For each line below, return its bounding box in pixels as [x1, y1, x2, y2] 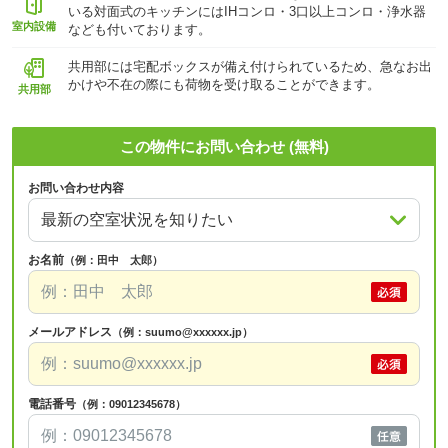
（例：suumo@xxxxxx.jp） [112, 326, 253, 338]
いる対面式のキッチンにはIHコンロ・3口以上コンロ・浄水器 [68, 4, 426, 19]
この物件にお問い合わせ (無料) [119, 138, 329, 155]
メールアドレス [28, 325, 112, 339]
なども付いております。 [68, 22, 211, 37]
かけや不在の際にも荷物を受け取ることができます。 [68, 76, 380, 92]
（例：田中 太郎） [64, 254, 163, 266]
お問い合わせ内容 [28, 181, 124, 195]
